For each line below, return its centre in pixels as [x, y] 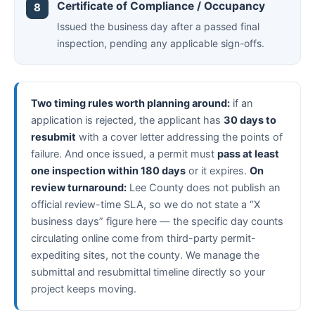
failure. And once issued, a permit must [124, 154]
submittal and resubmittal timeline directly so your [148, 272]
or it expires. [218, 171]
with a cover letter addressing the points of [179, 137]
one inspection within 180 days [108, 171]
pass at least [248, 154]
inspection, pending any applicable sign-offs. [161, 43]
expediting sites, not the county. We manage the [145, 255]
